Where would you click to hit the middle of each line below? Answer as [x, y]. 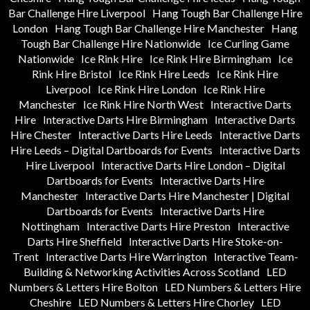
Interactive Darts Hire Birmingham [125, 120]
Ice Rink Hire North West [143, 104]
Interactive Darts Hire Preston [158, 226]
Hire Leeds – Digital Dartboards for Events [111, 150]
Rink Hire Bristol [72, 74]
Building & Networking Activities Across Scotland [142, 272]
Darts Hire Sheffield [74, 241]
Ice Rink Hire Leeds [164, 74]
